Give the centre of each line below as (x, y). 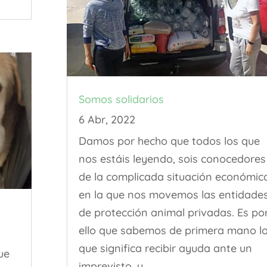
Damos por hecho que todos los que (169, 141)
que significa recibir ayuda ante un (165, 249)
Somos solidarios (121, 100)
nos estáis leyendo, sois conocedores (172, 159)
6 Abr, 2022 (107, 120)
